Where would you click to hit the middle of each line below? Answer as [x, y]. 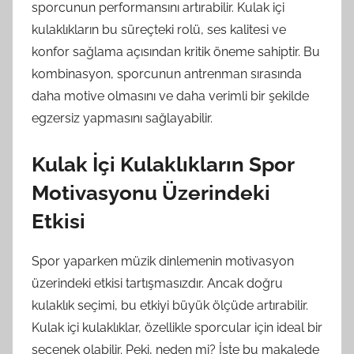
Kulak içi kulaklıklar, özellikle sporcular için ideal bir [177, 328]
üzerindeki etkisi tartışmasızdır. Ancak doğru [157, 283]
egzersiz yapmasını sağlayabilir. [122, 118]
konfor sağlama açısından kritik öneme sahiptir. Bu [176, 51]
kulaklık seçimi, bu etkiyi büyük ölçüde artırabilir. [170, 305]
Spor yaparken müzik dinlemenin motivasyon [163, 261]
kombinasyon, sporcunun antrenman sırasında [167, 73]
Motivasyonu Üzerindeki [151, 192]
